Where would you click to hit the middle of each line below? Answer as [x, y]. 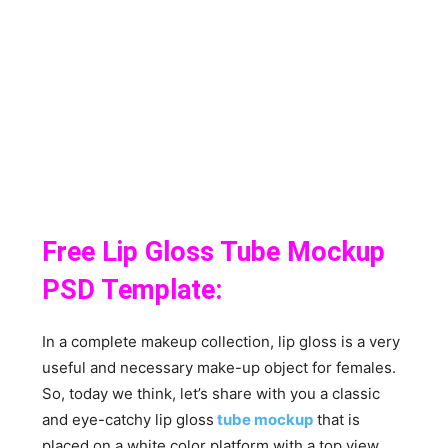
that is [337, 419]
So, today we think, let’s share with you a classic [211, 393]
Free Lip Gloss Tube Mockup [214, 251]
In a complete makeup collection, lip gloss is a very [221, 341]
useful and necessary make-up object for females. [219, 367]
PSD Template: [132, 289]
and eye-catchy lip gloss [128, 419]
